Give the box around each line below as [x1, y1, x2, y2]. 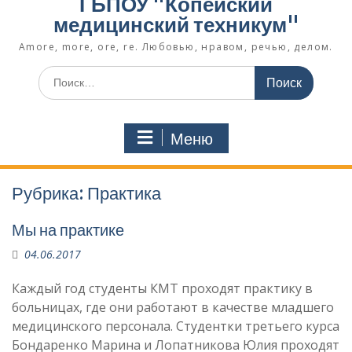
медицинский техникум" [53, 11, 299, 38]
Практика [87, 181, 161, 204]
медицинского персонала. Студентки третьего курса [12, 317, 339, 335]
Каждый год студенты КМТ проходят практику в [12, 279, 313, 297]
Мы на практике [12, 219, 124, 240]
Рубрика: [12, 181, 87, 204]
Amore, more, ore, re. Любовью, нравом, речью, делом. [19, 39, 333, 53]
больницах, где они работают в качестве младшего [12, 298, 334, 316]
